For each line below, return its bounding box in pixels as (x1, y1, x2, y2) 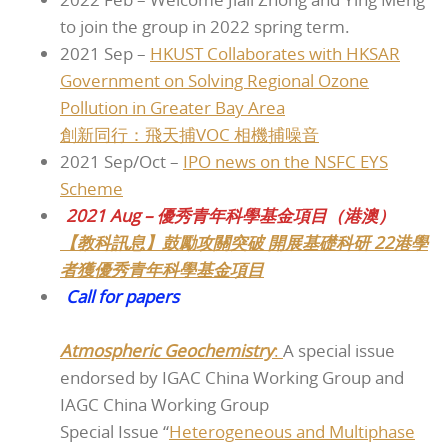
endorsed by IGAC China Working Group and (60, 365, 404, 389)
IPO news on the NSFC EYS (183, 149, 388, 173)
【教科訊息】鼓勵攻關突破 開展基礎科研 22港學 (60, 230, 428, 254)
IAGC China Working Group (60, 392, 269, 416)
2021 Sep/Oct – (60, 149, 183, 173)
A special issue (283, 338, 395, 362)
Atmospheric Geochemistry (60, 338, 274, 362)
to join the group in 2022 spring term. (60, 14, 350, 38)
